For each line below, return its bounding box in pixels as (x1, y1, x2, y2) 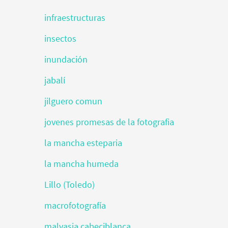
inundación (44, 53, 88, 65)
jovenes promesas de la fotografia (44, 116, 174, 128)
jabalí (44, 74, 65, 86)
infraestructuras (44, 12, 105, 23)
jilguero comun (44, 95, 102, 107)
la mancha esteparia (44, 137, 122, 149)
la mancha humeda (44, 158, 119, 169)
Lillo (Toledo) (44, 179, 95, 190)
